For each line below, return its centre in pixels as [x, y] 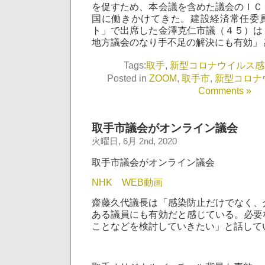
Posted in [128, 78]
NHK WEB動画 [127, 182]
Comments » [225, 91]
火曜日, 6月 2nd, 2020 [134, 142]
